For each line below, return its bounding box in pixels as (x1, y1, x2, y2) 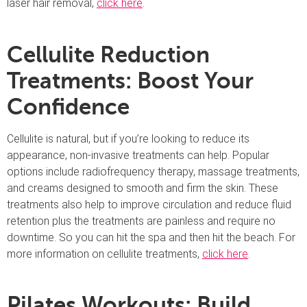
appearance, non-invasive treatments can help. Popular (7, 148, 269, 162)
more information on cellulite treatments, (7, 247, 202, 260)
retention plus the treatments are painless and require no (7, 214, 275, 228)
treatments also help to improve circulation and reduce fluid (7, 197, 291, 211)
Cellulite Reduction (7, 41, 210, 68)
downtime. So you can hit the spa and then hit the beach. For (7, 230, 295, 244)
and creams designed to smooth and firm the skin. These (7, 181, 278, 195)
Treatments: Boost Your (7, 67, 254, 94)
